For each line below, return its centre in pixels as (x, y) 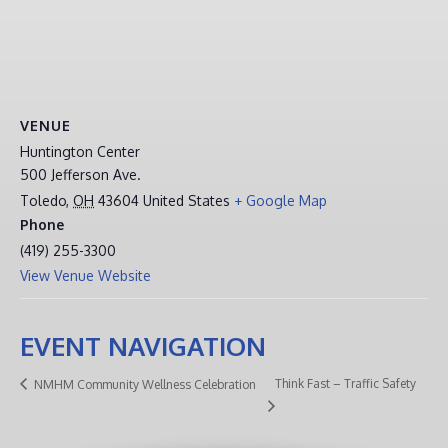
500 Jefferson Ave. (80, 174)
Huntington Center (80, 151)
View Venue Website (85, 275)
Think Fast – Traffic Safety (346, 384)
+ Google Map (280, 200)
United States (186, 200)
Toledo (43, 200)
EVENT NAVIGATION (143, 345)
